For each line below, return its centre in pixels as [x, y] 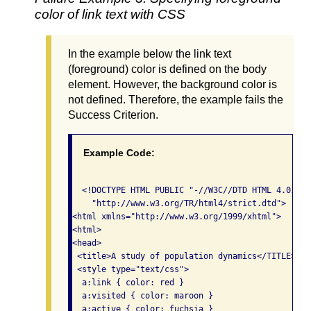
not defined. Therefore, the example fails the [176, 100]
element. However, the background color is [173, 85]
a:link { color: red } [128, 283]
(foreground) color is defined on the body [167, 69]
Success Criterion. [113, 115]
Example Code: [119, 153]
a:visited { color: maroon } [143, 296]
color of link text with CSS [110, 15]
